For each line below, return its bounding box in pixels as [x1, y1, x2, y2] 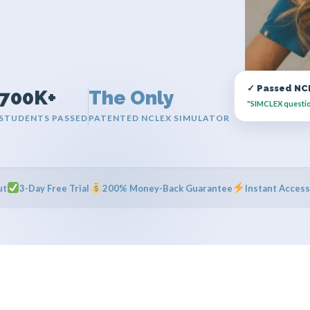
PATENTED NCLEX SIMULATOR [89, 112, 230, 123]
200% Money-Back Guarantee [102, 182, 232, 194]
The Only [89, 86, 174, 109]
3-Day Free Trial [19, 182, 90, 194]
